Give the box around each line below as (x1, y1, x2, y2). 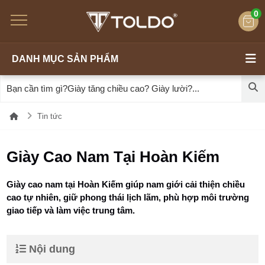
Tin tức (37, 112, 63, 121)
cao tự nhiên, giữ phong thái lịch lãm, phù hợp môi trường (7, 192, 250, 202)
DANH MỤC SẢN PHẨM (12, 54, 118, 64)
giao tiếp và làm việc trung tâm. (7, 205, 135, 215)
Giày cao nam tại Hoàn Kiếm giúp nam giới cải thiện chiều (7, 179, 245, 189)
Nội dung (29, 243, 76, 255)
